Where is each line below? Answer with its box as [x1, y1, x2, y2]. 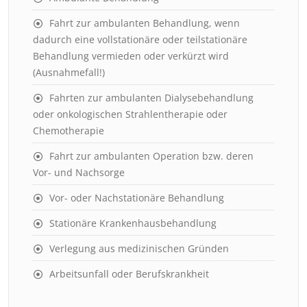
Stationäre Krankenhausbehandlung [49, 217, 217, 230]
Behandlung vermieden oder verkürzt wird [33, 49, 229, 62]
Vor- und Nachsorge [33, 166, 125, 179]
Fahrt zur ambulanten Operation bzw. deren [49, 149, 254, 162]
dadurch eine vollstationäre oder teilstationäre [33, 33, 247, 46]
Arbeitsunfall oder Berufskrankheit [49, 267, 209, 280]
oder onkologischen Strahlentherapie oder [33, 108, 228, 121]
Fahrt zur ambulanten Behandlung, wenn [49, 16, 240, 29]
